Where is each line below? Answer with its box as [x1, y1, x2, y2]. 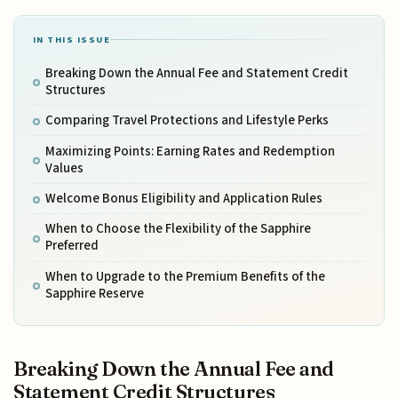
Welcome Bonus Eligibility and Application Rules [44, 189, 322, 209]
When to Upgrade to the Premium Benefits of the [44, 267, 325, 286]
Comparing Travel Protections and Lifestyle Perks [44, 111, 329, 131]
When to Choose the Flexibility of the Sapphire [44, 219, 311, 239]
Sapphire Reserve [44, 283, 144, 303]
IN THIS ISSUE [32, 32, 111, 46]
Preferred [44, 236, 99, 256]
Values [44, 158, 84, 178]
